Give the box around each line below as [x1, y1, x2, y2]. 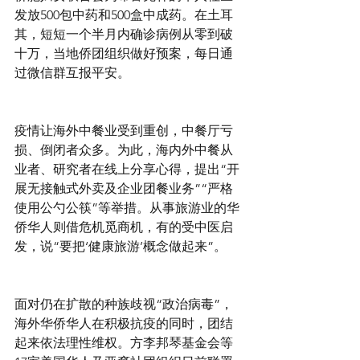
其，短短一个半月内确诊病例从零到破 [14, 27, 233, 42]
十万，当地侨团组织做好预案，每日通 [14, 46, 233, 61]
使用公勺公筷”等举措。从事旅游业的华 [14, 200, 239, 215]
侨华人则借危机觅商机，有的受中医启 [14, 219, 233, 235]
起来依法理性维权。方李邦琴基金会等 [14, 335, 233, 350]
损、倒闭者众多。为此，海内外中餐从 [14, 142, 233, 157]
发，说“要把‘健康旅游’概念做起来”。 [14, 239, 227, 254]
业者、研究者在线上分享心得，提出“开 [14, 162, 239, 177]
